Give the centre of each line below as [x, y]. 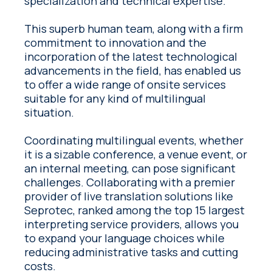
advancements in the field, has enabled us [133, 71]
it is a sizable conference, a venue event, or [136, 155]
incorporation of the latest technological [131, 57]
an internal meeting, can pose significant [130, 168]
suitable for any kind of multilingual [115, 99]
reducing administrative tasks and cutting [131, 252]
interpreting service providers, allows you [132, 224]
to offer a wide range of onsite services [125, 85]
